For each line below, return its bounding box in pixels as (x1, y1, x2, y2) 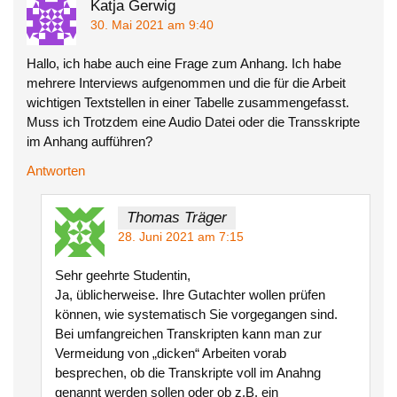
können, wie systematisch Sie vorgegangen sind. (54, 306, 338, 322)
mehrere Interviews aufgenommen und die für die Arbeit (27, 74, 346, 90)
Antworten (27, 162, 86, 178)
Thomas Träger (126, 209, 227, 227)
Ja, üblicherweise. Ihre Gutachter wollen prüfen (54, 286, 325, 302)
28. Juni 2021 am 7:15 (117, 230, 244, 245)
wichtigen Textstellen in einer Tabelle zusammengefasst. (27, 94, 350, 110)
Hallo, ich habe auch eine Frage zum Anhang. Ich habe (27, 55, 342, 71)
